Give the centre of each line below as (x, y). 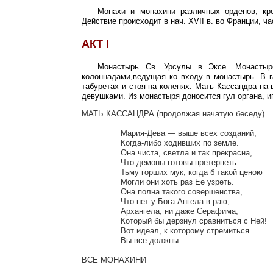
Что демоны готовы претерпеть (101, 162)
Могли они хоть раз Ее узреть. (101, 182)
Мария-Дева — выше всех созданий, (101, 133)
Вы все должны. (101, 240)
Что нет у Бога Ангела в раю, (101, 201)
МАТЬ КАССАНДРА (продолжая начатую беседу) (173, 113)
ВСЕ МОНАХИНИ (114, 260)
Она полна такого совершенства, (101, 191)
